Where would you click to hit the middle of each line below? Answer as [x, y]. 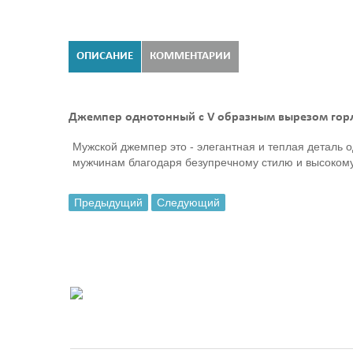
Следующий [188, 203]
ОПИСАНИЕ [105, 56]
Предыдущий [108, 203]
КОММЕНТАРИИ [190, 56]
